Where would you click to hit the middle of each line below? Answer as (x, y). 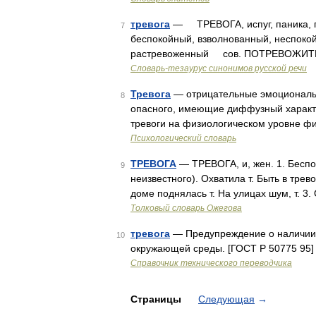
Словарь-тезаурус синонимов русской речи (219, 68)
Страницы (157, 299)
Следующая (226, 299)
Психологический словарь (183, 138)
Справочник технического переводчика (211, 263)
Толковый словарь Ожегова (186, 208)
